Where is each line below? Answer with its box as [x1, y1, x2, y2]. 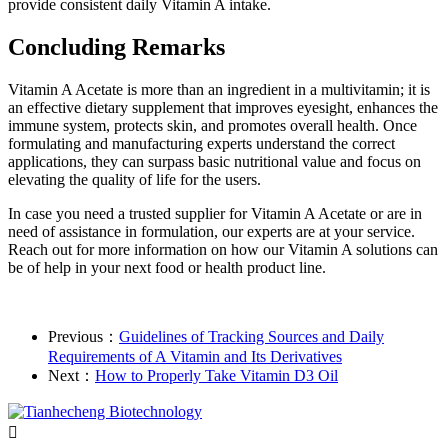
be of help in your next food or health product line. [8, 259, 326, 277]
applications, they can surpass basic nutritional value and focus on [8, 153, 421, 171]
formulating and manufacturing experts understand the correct [8, 135, 395, 153]
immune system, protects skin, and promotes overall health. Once [8, 117, 417, 135]
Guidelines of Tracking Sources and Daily [119, 328, 384, 346]
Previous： [48, 328, 119, 346]
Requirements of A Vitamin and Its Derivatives [48, 348, 342, 366]
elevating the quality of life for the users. [8, 171, 261, 189]
